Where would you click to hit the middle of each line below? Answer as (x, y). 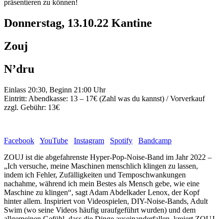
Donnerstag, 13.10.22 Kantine (78, 23)
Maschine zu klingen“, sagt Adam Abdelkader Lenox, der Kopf (102, 192)
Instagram (89, 140)
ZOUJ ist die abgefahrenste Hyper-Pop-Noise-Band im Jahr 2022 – (108, 157)
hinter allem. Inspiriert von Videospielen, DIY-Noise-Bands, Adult (106, 201)
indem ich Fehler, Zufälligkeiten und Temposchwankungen (95, 175)
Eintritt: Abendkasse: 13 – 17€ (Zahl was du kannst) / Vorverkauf (104, 98)
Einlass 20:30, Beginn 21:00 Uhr (55, 89)
